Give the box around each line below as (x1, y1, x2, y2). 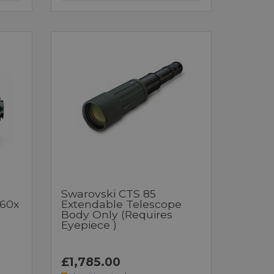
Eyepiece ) (61, 218, 117, 231)
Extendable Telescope (61, 197, 182, 210)
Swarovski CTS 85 (61, 187, 157, 200)
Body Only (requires (61, 207, 173, 221)
